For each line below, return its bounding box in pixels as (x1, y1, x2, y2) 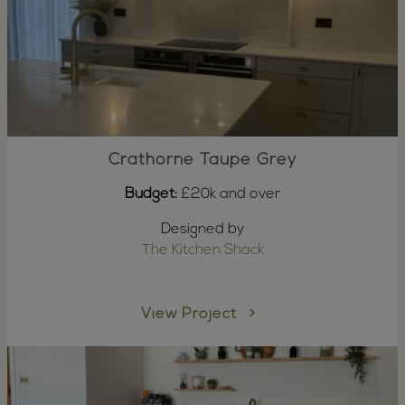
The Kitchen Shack (141, 242, 264, 258)
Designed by (161, 221, 244, 237)
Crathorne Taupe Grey (108, 151, 297, 169)
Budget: (125, 186, 177, 202)
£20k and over (177, 186, 280, 202)
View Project (141, 307, 241, 323)
